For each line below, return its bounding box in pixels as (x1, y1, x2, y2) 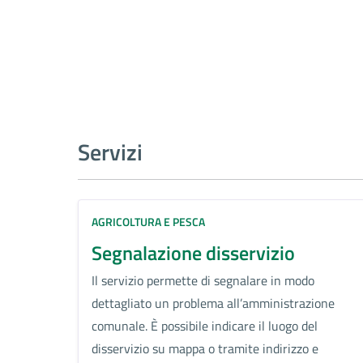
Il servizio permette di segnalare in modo (92, 270, 314, 290)
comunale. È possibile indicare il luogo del (92, 315, 318, 335)
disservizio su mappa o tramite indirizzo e (92, 338, 318, 358)
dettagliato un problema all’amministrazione (92, 293, 335, 313)
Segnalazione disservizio (92, 237, 295, 267)
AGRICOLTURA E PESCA (92, 212, 205, 230)
